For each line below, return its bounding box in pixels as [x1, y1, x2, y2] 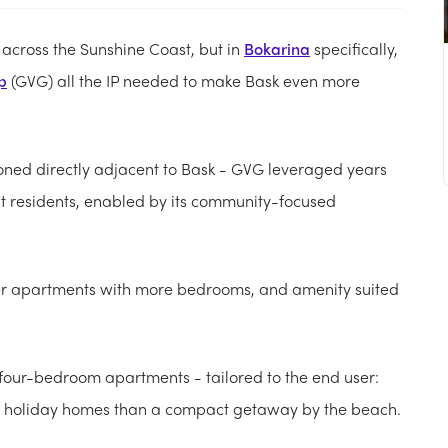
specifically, [310, 36, 398, 60]
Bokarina [244, 36, 310, 60]
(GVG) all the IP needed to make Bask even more [7, 68, 360, 92]
